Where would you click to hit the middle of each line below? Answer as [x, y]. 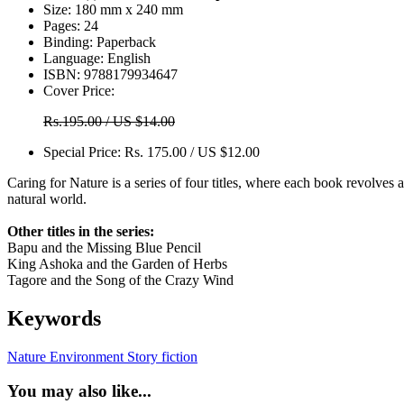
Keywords [54, 318]
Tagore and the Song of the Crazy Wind [120, 280]
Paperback [124, 41]
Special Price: [84, 151]
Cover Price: [79, 90]
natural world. [47, 198]
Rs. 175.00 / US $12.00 [192, 151]
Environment [85, 356]
